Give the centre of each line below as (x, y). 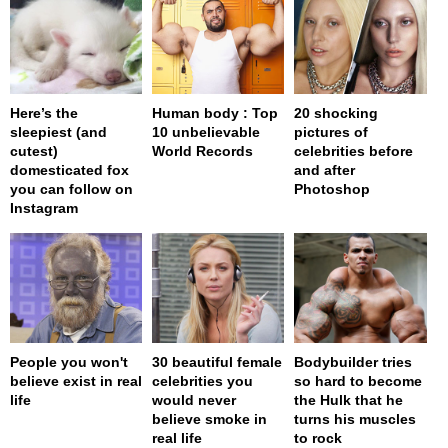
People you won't (69, 362)
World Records (203, 151)
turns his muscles (355, 419)
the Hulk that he (349, 400)
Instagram (44, 208)
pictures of (331, 132)
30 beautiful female (217, 362)
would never (194, 400)
